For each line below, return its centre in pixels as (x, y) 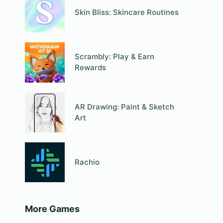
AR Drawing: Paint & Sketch (125, 107)
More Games (52, 209)
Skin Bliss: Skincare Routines (127, 12)
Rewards (91, 68)
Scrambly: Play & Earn (115, 57)
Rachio (87, 162)
